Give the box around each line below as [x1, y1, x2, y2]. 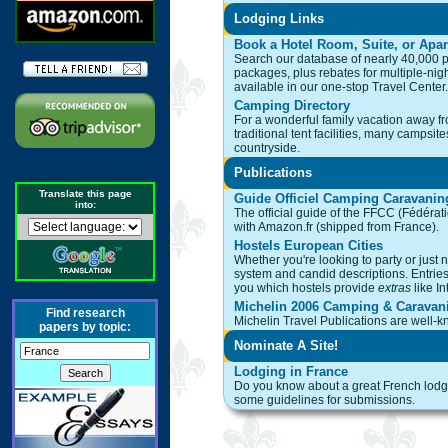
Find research [45, 306, 125, 320]
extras [378, 281, 411, 295]
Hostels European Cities [234, 238, 383, 253]
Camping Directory [234, 98, 350, 113]
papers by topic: [39, 320, 131, 334]
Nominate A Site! [234, 338, 338, 353]
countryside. [234, 141, 300, 155]
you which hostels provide [234, 281, 378, 295]
